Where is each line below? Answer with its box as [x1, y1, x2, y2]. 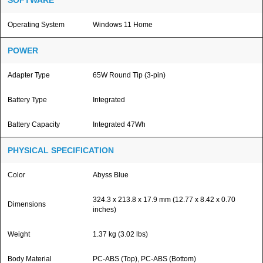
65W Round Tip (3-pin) [93, 71, 166, 79]
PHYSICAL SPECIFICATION [8, 146, 114, 155]
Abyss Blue [93, 171, 129, 179]
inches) [93, 205, 116, 214]
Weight [8, 230, 30, 238]
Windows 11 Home [93, 21, 153, 29]
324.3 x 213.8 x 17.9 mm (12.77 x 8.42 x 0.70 [93, 195, 235, 204]
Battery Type [8, 96, 47, 104]
